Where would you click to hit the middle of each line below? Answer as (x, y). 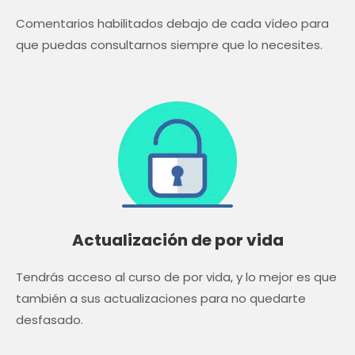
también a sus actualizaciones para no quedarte (161, 298)
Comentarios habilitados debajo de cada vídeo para (172, 23)
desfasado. (50, 319)
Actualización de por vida (177, 240)
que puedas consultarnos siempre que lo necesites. (169, 44)
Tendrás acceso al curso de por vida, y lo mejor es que (176, 277)
